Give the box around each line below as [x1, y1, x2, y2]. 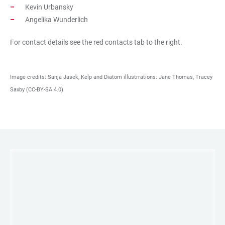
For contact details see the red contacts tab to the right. [10, 38, 184, 46]
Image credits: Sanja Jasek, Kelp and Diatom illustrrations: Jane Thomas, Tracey [10, 73, 212, 80]
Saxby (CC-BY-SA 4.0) [10, 86, 63, 93]
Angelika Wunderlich [25, 15, 88, 24]
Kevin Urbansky [25, 3, 75, 11]
